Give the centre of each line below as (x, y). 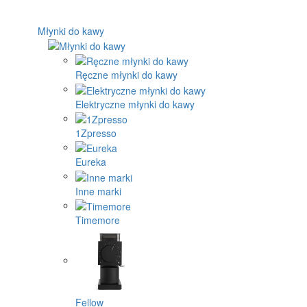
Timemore (98, 220)
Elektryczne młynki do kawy (135, 104)
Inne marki (98, 191)
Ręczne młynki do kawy (126, 75)
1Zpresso (96, 133)
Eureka (91, 162)
